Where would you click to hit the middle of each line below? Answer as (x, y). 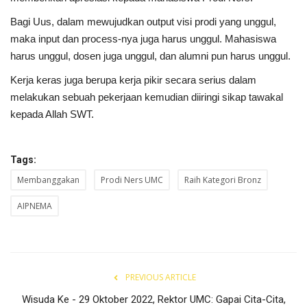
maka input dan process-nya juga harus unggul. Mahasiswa (143, 39)
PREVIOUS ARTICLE (160, 278)
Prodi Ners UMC (132, 180)
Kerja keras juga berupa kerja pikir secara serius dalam (133, 80)
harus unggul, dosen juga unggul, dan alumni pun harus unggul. (150, 56)
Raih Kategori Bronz (223, 180)
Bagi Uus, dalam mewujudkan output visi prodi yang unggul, (143, 22)
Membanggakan (48, 180)
